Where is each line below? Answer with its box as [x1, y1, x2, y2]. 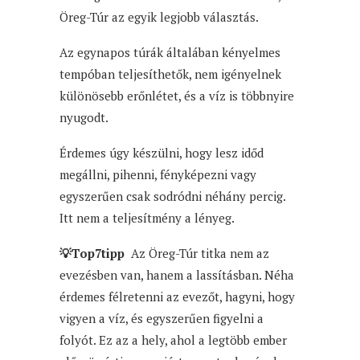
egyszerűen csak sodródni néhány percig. [59, 187, 285, 204]
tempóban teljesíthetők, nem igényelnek [59, 65, 281, 82]
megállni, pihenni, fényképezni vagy [59, 166, 256, 182]
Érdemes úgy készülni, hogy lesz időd [59, 144, 264, 161]
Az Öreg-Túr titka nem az [131, 244, 269, 261]
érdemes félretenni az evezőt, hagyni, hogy [59, 288, 295, 305]
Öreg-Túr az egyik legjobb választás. [59, 8, 259, 25]
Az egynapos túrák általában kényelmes [59, 43, 280, 60]
